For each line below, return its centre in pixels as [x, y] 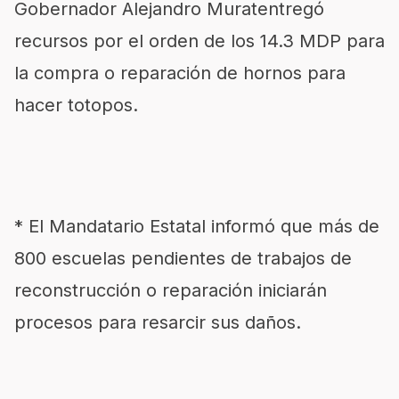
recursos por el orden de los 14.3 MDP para [199, 41]
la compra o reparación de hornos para [180, 73]
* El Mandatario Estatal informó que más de [197, 226]
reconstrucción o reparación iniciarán [171, 290]
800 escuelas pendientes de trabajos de [183, 258]
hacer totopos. [76, 105]
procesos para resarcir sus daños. [158, 322]
